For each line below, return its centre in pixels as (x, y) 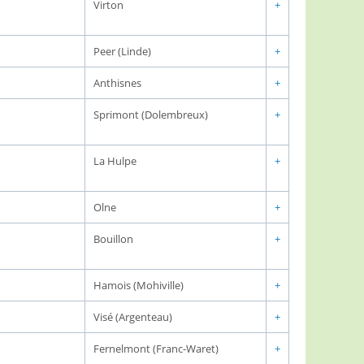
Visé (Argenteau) (133, 317)
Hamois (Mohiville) (139, 285)
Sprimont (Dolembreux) (151, 115)
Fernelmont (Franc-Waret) (156, 349)
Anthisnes (117, 83)
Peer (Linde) (122, 51)
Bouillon (113, 239)
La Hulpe (115, 161)
